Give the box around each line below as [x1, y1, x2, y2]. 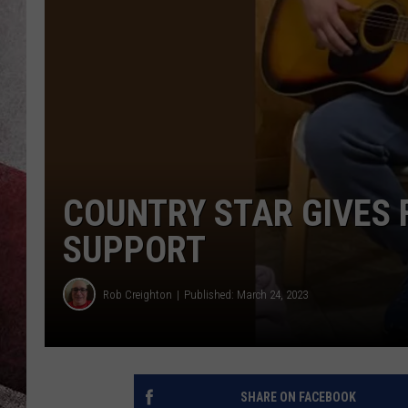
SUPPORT [63, 229, 206, 272]
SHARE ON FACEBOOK [240, 390, 356, 405]
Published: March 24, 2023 [184, 287, 308, 301]
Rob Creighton [103, 287, 172, 301]
